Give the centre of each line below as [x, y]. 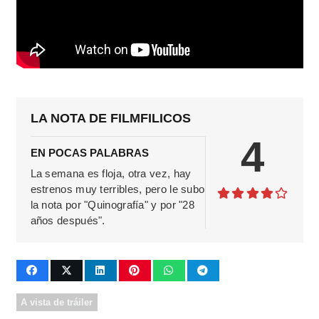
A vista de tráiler [57, 302]
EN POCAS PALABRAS [89, 153]
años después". [68, 221]
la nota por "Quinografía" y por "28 [113, 205]
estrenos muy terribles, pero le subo [117, 189]
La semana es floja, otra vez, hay [111, 174]
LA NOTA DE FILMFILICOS [110, 119]
